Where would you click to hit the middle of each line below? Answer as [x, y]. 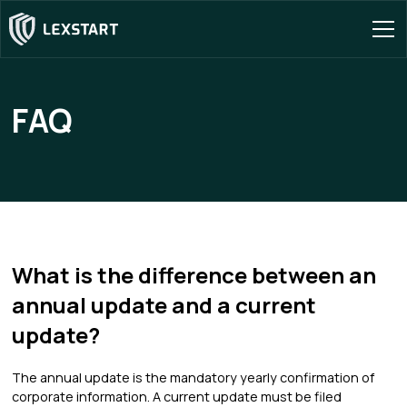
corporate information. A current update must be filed [177, 397]
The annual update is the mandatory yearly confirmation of [194, 377]
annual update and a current [164, 305]
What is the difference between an [194, 275]
